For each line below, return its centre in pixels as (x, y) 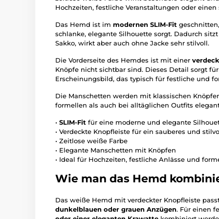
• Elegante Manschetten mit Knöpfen (116, 150)
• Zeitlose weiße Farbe (91, 141)
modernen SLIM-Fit (145, 25)
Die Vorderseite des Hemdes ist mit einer (124, 60)
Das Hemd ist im (84, 25)
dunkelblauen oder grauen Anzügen (116, 209)
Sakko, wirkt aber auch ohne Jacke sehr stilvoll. (132, 43)
